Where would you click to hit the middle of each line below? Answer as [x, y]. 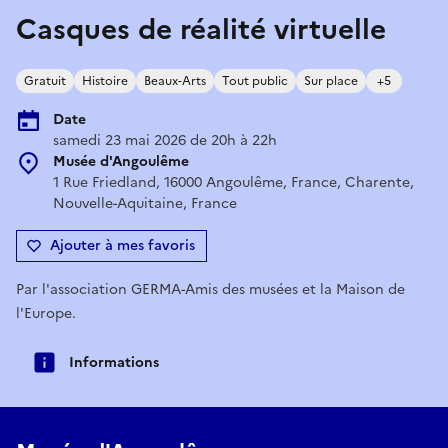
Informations [114, 362]
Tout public [255, 80]
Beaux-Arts [175, 80]
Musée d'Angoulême [121, 161]
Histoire [105, 80]
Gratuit [45, 80]
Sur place [331, 80]
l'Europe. [46, 313]
